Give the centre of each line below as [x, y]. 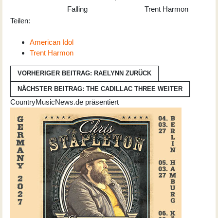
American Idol [52, 42]
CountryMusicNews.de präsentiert [64, 102]
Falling [77, 9]
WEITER [170, 89]
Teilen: [21, 20]
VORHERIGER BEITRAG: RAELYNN [72, 73]
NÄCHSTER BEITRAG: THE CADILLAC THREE [88, 89]
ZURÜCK [138, 73]
